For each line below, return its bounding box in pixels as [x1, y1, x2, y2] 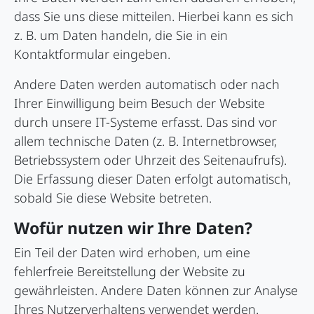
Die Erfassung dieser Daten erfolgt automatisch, [14, 170, 291, 188]
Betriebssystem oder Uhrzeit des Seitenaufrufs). [14, 151, 287, 169]
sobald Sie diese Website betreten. [14, 189, 212, 207]
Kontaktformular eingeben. [14, 46, 170, 63]
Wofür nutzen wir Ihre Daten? [14, 217, 252, 240]
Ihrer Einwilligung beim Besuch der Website [14, 95, 265, 112]
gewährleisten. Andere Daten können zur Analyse [14, 282, 298, 299]
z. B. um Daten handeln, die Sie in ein [14, 27, 228, 44]
